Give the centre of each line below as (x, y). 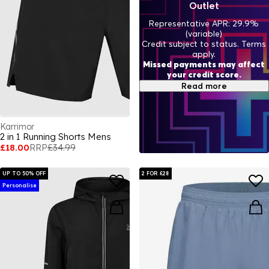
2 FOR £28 (155, 173)
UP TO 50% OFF (24, 173)
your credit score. (204, 75)
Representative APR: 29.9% (204, 24)
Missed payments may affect (204, 65)
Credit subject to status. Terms (204, 44)
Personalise (20, 185)
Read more (204, 86)
